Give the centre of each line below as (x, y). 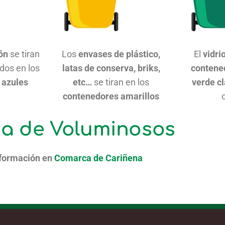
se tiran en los (121, 82)
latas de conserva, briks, (111, 68)
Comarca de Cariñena (98, 158)
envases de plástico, (120, 54)
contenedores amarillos (111, 96)
